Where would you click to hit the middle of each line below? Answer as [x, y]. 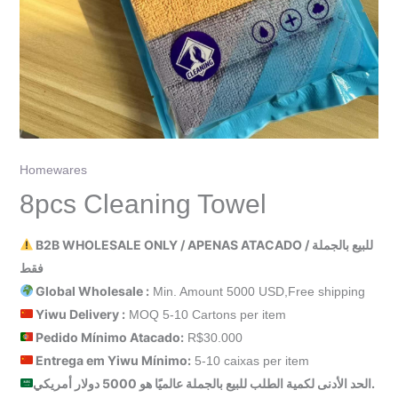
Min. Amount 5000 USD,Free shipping [258, 291]
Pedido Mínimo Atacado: [109, 337]
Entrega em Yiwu [89, 360]
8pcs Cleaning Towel [143, 203]
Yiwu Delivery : [80, 314]
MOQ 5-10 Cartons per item [206, 314]
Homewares [53, 169]
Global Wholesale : [92, 291]
